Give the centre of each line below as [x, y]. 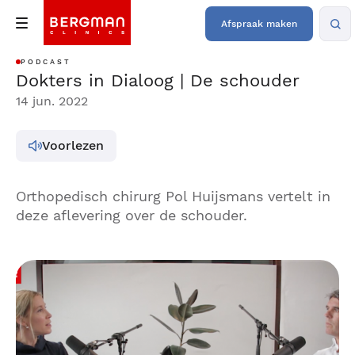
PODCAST [46, 62]
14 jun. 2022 [52, 101]
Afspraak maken [259, 24]
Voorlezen [73, 145]
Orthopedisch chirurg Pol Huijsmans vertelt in [173, 196]
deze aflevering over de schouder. [132, 215]
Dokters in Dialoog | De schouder [158, 80]
